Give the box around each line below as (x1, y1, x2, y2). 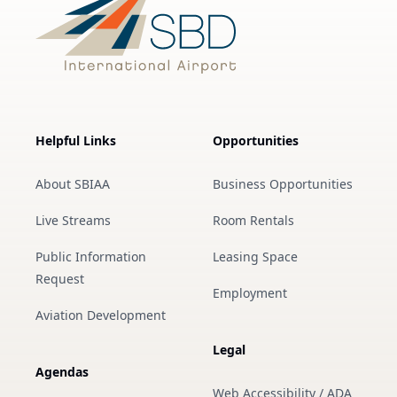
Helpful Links (35, 132, 116, 149)
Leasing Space (213, 248, 298, 265)
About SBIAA (35, 175, 110, 192)
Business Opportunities (213, 175, 353, 192)
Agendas (35, 363, 89, 380)
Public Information (35, 248, 146, 265)
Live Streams (35, 212, 111, 229)
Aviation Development (35, 307, 166, 323)
